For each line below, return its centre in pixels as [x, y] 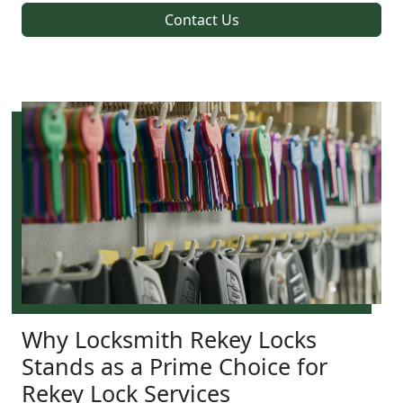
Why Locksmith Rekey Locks [169, 339]
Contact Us [201, 19]
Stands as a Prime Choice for [175, 366]
